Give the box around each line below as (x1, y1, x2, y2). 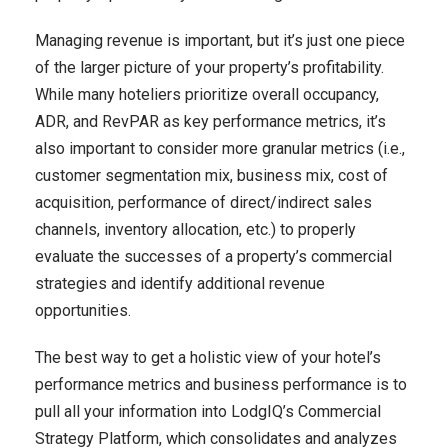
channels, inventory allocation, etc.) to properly (35, 220, 356, 239)
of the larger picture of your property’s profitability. (35, 58, 384, 77)
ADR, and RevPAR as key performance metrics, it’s (35, 112, 386, 131)
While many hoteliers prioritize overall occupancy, (35, 85, 379, 104)
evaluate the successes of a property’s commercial (35, 247, 392, 266)
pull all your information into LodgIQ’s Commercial (35, 402, 381, 421)
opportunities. (35, 301, 131, 320)
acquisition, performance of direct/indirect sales (35, 193, 372, 212)
